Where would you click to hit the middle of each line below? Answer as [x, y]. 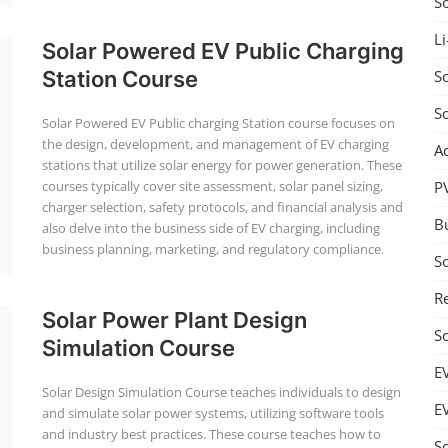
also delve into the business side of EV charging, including [210, 228]
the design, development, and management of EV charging [215, 144]
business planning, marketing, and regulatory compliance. [212, 249]
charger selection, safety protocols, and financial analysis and [222, 207]
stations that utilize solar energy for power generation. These [221, 165]
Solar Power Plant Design [174, 320]
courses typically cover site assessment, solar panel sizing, [212, 186]
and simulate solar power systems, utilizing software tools [212, 413]
